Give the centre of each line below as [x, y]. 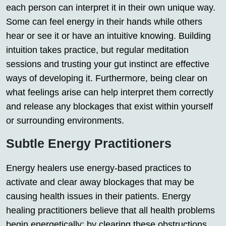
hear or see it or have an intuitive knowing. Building [108, 36]
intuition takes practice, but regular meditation [97, 50]
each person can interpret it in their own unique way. [111, 7]
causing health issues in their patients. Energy [98, 196]
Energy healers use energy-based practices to [99, 168]
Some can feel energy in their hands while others [104, 21]
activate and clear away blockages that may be [100, 182]
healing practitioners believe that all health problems [110, 210]
